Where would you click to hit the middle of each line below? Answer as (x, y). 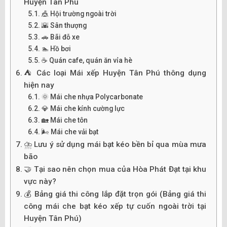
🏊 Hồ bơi (56, 48)
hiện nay (39, 85)
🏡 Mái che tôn (64, 120)
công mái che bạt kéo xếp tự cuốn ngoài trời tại (115, 206)
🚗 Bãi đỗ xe (60, 37)
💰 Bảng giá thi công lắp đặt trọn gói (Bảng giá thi (115, 194)
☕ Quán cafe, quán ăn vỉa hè (87, 60)
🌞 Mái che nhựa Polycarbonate (92, 97)
